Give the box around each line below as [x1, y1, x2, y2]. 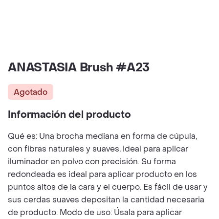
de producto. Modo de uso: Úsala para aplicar [8, 207, 182, 218]
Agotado [14, 87, 47, 97]
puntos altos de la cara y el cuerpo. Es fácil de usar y [8, 182, 208, 192]
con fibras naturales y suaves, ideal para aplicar [8, 144, 188, 154]
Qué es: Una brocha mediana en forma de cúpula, [8, 131, 197, 141]
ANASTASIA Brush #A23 [8, 60, 150, 75]
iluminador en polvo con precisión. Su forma [8, 156, 176, 167]
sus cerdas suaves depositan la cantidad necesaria [8, 195, 204, 205]
